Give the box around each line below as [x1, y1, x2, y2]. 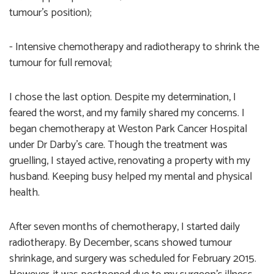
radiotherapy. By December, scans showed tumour [9, 234, 232, 253]
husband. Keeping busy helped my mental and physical [9, 168, 252, 187]
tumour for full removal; [9, 54, 112, 73]
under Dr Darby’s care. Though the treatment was [9, 136, 228, 155]
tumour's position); [9, 4, 92, 23]
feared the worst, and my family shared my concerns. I [9, 104, 245, 123]
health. [9, 183, 40, 202]
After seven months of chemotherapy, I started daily [9, 218, 240, 237]
